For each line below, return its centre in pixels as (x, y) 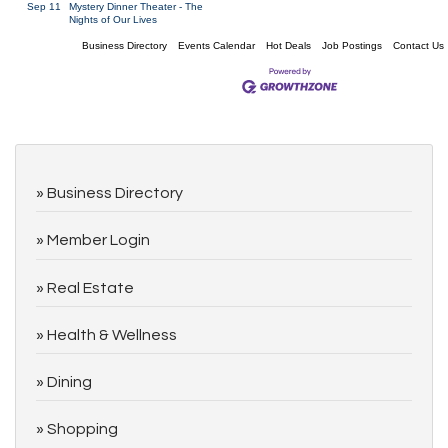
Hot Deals (288, 45)
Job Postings (352, 45)
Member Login (98, 240)
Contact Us (418, 45)
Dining (69, 382)
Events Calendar (216, 45)
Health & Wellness (112, 334)
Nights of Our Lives (113, 19)
